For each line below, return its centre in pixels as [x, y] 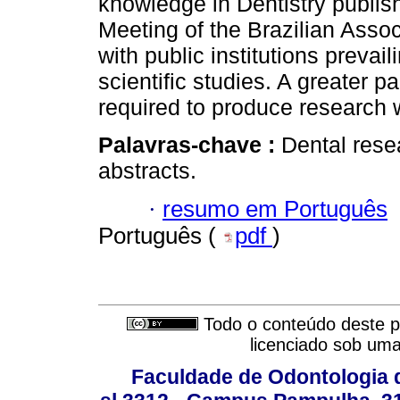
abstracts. [147, 171]
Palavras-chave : [190, 145]
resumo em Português [275, 208]
